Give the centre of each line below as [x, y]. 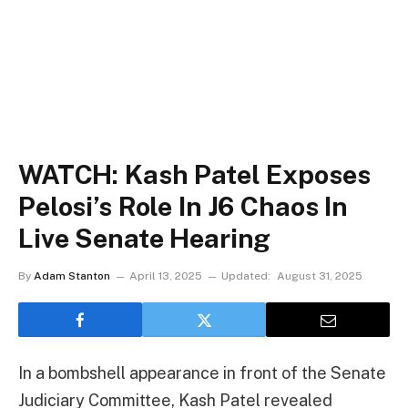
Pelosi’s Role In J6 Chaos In [183, 206]
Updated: [246, 276]
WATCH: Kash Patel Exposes [194, 174]
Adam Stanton [72, 276]
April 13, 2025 [166, 276]
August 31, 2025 [320, 276]
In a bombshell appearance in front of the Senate [202, 373]
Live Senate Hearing [145, 238]
